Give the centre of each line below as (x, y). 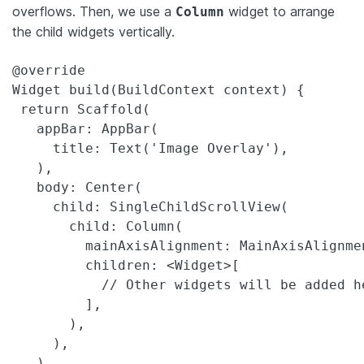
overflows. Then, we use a (94, 11)
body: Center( (77, 187)
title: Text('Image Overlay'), (150, 148)
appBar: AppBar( (85, 128)
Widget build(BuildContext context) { (158, 89)
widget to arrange (279, 11)
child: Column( (97, 226)
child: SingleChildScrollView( (150, 206)
